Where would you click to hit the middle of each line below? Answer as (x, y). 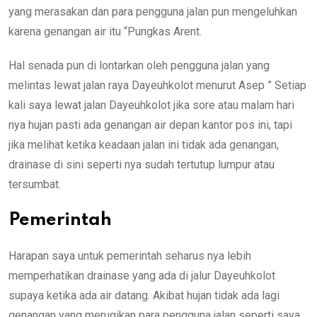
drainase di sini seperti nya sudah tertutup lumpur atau (142, 164)
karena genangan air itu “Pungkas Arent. (105, 31)
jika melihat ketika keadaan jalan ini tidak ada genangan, (144, 144)
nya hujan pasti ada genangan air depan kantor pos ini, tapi (150, 125)
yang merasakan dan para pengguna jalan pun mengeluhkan (153, 11)
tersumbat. (35, 184)
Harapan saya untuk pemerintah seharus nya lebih (130, 255)
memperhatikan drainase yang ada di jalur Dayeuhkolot (142, 275)
